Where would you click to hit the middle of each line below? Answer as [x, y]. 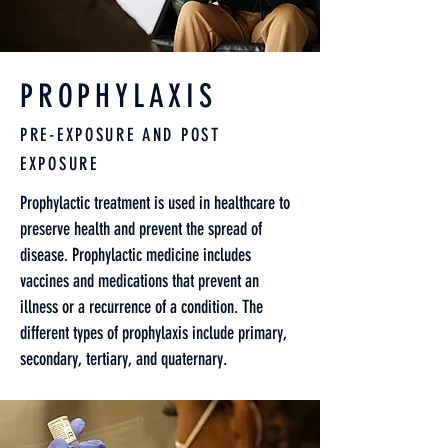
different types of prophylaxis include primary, [153, 333]
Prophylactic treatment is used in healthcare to [155, 203]
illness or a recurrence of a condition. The [141, 307]
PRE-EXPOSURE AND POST [120, 135]
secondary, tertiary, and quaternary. [123, 359]
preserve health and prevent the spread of [141, 229]
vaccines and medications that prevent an [139, 281]
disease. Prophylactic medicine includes [135, 255]
